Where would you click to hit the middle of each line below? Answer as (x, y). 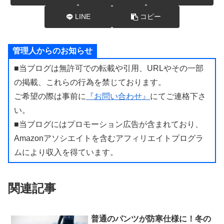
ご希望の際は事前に (50, 96)
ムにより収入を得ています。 (66, 152)
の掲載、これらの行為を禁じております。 (90, 82)
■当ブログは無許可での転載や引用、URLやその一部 (109, 68)
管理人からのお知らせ (52, 51)
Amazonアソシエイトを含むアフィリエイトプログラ (109, 138)
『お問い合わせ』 (118, 96)
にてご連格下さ (178, 96)
